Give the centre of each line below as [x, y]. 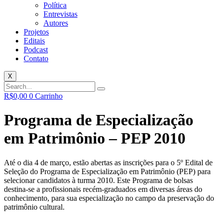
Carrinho [49, 96]
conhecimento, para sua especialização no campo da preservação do [109, 198]
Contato [36, 58]
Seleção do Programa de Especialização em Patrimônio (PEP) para [107, 171]
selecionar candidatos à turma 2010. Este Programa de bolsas [98, 180]
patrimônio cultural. [34, 207]
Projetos [36, 32]
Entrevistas [60, 14]
